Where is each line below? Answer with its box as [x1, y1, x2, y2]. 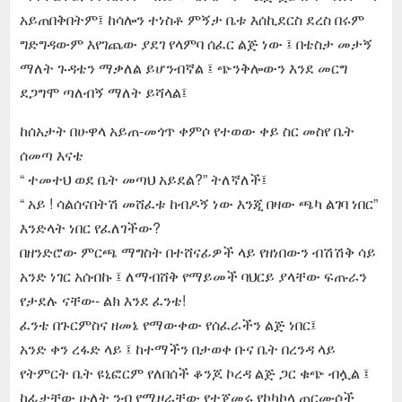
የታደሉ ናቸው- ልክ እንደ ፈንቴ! [19, 289, 186, 310]
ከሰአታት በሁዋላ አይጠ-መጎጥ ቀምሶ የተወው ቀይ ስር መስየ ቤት [19, 119, 354, 141]
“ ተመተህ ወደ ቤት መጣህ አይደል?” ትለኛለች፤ [19, 168, 267, 189]
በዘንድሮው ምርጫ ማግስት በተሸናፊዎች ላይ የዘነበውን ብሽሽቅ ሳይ [19, 240, 376, 262]
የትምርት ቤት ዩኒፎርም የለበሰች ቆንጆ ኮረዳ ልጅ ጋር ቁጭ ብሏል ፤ [19, 362, 370, 383]
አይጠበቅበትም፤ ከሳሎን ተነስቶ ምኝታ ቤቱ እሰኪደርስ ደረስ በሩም [19, 8, 364, 30]
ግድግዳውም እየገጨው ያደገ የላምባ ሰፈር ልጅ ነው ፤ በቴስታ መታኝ [19, 32, 372, 54]
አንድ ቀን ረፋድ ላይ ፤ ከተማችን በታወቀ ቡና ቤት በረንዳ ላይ [19, 337, 336, 359]
